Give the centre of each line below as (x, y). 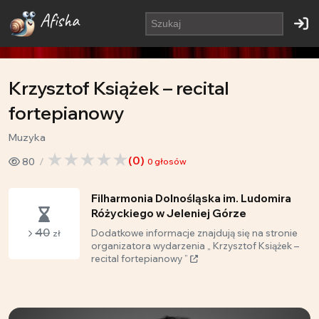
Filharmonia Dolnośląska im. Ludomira (191, 198)
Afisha (59, 21)
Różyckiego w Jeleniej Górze (169, 213)
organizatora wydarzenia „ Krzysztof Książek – (195, 246)
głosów (169, 161)
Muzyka (27, 137)
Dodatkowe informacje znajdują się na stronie (194, 233)
